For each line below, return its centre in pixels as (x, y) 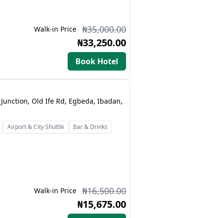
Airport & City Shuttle (36, 127)
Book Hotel (97, 61)
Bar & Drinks (91, 127)
